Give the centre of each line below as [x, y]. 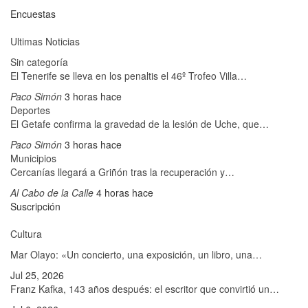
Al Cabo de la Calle [53, 193]
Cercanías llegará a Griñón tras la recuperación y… [122, 172]
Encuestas [33, 14]
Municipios [33, 158]
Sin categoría [39, 62]
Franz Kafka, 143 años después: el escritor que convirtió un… [145, 289]
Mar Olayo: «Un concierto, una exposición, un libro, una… [136, 255]
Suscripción [35, 207]
